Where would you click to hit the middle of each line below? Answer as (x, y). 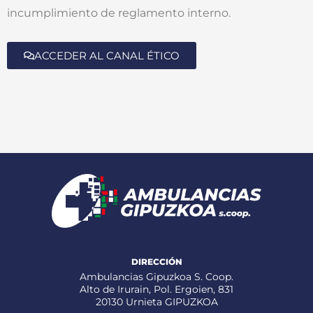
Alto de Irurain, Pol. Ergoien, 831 (156, 289)
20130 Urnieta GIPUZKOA (156, 301)
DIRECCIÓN (156, 261)
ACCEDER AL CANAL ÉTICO (107, 55)
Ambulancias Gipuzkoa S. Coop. (156, 276)
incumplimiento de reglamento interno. (119, 13)
